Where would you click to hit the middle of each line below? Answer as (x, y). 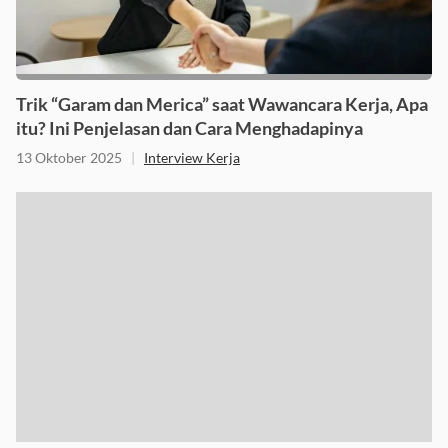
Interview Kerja (192, 157)
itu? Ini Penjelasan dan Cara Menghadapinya (189, 127)
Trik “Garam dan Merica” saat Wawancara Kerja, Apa (222, 103)
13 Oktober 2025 (69, 157)
